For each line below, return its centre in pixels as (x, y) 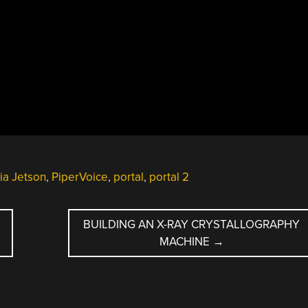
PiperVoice (79, 177)
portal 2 (169, 177)
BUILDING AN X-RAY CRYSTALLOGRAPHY (192, 224)
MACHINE (186, 241)
